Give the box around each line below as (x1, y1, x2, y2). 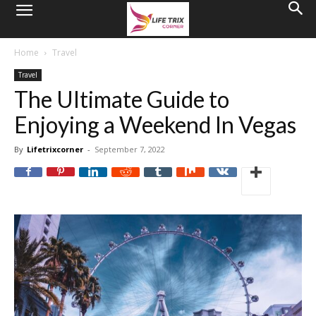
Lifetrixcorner (27, 144, 83, 154)
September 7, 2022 (95, 144, 165, 154)
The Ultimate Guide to (14, 85, 229, 113)
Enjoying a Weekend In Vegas (14, 111, 296, 138)
